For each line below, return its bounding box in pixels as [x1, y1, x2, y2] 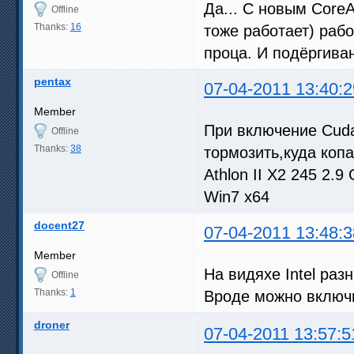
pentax [33, 74, 71, 88]
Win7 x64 [204, 187, 269, 205]
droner [33, 318, 70, 331]
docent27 [33, 218, 85, 232]
